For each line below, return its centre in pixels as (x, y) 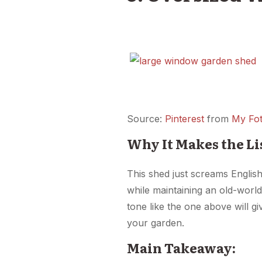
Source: (146, 118)
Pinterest (185, 118)
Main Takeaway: (182, 248)
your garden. (156, 223)
